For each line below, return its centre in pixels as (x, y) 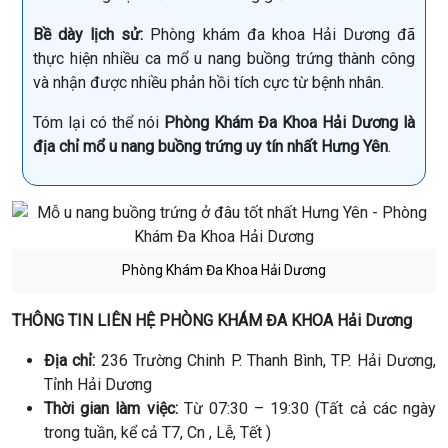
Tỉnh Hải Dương (98, 384)
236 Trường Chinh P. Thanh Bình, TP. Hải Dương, (268, 360)
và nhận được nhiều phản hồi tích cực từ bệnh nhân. (208, 82)
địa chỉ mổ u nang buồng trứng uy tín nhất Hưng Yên (210, 146)
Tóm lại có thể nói (98, 122)
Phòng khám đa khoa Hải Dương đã (279, 34)
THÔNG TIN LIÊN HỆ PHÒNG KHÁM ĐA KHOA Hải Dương (212, 320)
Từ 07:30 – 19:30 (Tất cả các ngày (307, 408)
